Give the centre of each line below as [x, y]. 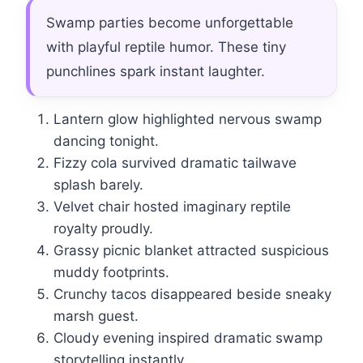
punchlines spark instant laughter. [156, 72]
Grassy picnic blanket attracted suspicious [191, 251]
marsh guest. [96, 316]
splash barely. [98, 185]
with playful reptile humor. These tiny [166, 47]
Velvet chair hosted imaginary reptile [172, 207]
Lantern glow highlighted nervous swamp [188, 120]
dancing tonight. [106, 141]
